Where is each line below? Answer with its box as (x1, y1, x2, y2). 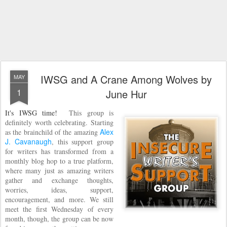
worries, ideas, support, (5, 185, 113, 195)
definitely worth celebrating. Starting (5, 118, 113, 127)
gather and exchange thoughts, (5, 175, 113, 185)
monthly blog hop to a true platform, (5, 156, 113, 166)
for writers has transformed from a (5, 146, 113, 156)
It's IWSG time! (5, 108, 63, 118)
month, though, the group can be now (5, 214, 113, 223)
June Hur (105, 87, 147, 101)
